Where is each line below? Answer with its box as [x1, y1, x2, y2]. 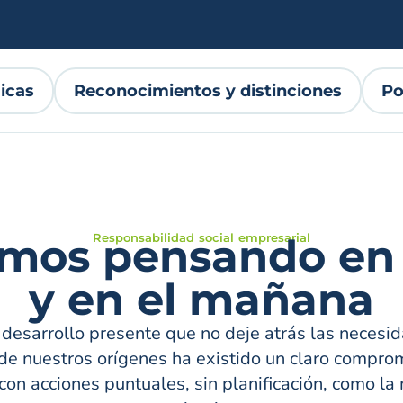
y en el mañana [29, 273, 374, 326]
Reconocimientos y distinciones [74, 81, 342, 101]
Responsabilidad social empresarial [93, 230, 310, 245]
